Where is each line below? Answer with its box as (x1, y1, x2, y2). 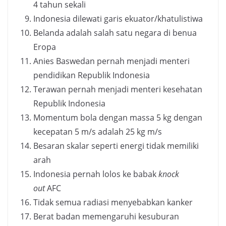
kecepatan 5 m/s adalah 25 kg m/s (33, 126, 162, 138)
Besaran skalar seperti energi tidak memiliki (33, 140, 199, 152)
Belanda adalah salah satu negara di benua (33, 27, 197, 39)
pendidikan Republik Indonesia (33, 70, 150, 81)
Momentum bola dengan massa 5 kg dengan (33, 112, 202, 124)
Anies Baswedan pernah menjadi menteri (33, 55, 190, 67)
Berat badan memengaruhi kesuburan (33, 211, 179, 222)
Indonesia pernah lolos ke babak (33, 168, 158, 180)
